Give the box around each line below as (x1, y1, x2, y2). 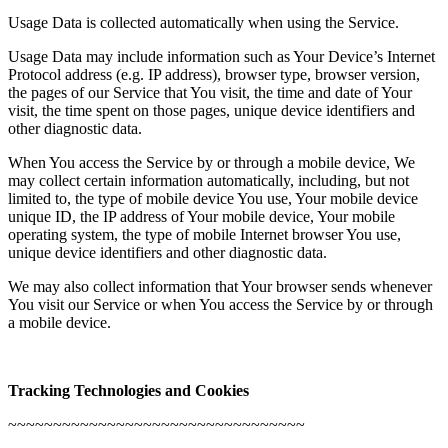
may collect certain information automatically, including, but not (8, 171, 409, 189)
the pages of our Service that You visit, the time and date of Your (8, 83, 412, 101)
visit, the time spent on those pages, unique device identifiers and (8, 101, 415, 119)
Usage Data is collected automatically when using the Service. (8, 13, 399, 31)
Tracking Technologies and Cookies (8, 381, 249, 399)
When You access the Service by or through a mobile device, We (8, 153, 415, 171)
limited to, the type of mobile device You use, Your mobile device (8, 189, 418, 207)
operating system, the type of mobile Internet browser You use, (8, 225, 401, 243)
